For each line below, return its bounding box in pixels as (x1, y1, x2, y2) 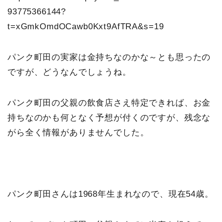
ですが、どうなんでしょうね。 (7, 67, 131, 77)
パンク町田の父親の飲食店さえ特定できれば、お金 (7, 98, 211, 108)
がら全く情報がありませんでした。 (7, 128, 149, 138)
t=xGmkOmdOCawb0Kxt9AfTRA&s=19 (7, 22, 164, 32)
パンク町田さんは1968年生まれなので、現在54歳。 (7, 189, 214, 199)
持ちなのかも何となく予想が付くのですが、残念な (7, 113, 211, 123)
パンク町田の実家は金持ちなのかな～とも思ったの (7, 53, 211, 62)
